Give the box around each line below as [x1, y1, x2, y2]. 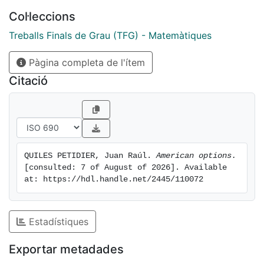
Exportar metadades [9, 242, 124, 257]
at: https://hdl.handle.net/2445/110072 [24, 175, 203, 184]
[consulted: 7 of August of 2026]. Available [24, 163, 227, 173]
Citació [9, 74, 48, 88]
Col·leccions [9, 9, 75, 24]
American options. [156, 151, 236, 161]
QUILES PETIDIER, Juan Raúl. [24, 151, 156, 161]
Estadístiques [26, 216, 88, 228]
